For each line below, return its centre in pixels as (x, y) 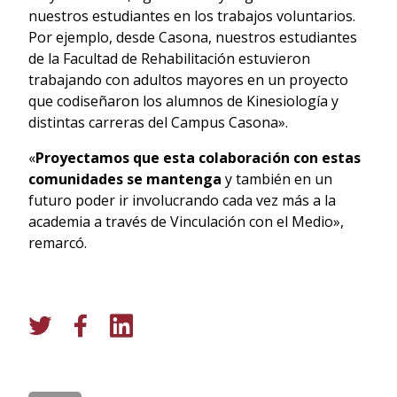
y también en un (277, 179)
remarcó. (58, 242)
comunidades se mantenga (125, 179)
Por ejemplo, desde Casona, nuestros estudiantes (193, 37)
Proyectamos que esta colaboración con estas (198, 157)
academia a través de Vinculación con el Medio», (186, 221)
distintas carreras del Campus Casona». (158, 122)
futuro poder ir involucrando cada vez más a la (182, 200)
